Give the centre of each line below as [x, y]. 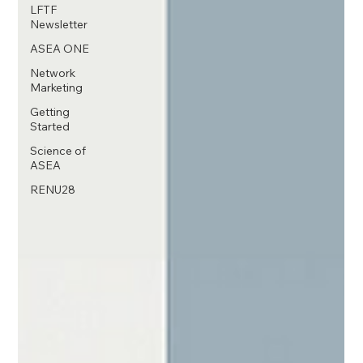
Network [53, 73]
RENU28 [53, 190]
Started [50, 126]
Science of [58, 151]
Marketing [57, 88]
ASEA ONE [60, 49]
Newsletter [59, 24]
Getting [50, 112]
